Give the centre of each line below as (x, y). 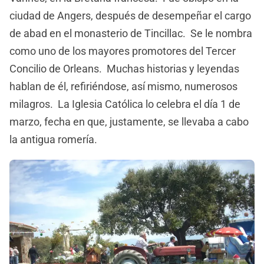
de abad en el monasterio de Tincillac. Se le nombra (131, 34)
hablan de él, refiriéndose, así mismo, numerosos (123, 87)
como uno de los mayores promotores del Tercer (123, 51)
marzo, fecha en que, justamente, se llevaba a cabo (129, 122)
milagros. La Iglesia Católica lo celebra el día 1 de (125, 104)
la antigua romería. (53, 140)
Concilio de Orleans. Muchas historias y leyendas (124, 69)
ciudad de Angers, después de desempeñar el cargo (130, 16)
